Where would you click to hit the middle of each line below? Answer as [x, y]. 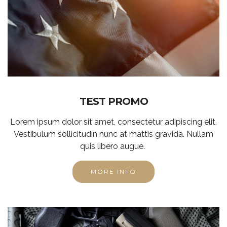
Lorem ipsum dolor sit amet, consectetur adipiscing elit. [113, 122]
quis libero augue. [113, 146]
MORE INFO [113, 172]
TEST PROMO [113, 102]
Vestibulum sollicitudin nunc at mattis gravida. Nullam [113, 134]
